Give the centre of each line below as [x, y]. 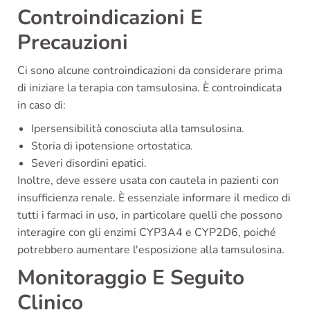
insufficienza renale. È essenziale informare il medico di [154, 198]
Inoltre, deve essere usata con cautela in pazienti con [148, 180]
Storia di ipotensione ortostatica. [112, 146]
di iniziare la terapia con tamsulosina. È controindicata [149, 88]
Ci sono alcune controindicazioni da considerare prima [150, 70]
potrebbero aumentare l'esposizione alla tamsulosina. [151, 249]
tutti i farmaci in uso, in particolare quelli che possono [150, 215]
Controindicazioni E [110, 17]
